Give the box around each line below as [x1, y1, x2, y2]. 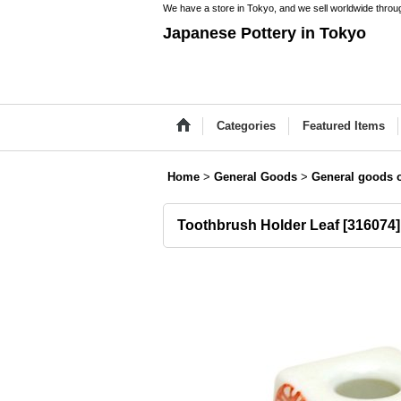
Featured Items [303, 119, 385, 132]
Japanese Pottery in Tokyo [163, 24, 366, 42]
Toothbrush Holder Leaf [177, 218, 339, 233]
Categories [217, 119, 276, 132]
